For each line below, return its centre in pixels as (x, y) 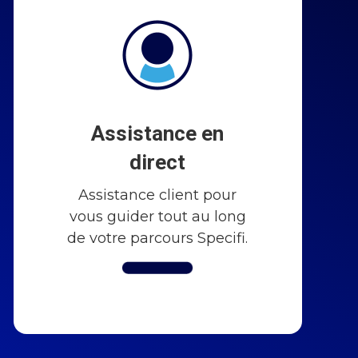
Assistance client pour (158, 195)
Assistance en (158, 133)
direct (158, 162)
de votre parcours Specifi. (158, 238)
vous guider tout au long (157, 216)
